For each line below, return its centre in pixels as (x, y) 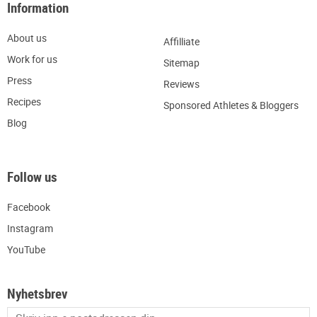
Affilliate (181, 41)
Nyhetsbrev (38, 294)
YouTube (26, 249)
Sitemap (181, 62)
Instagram (30, 228)
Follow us (32, 177)
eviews (184, 83)
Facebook (29, 207)
